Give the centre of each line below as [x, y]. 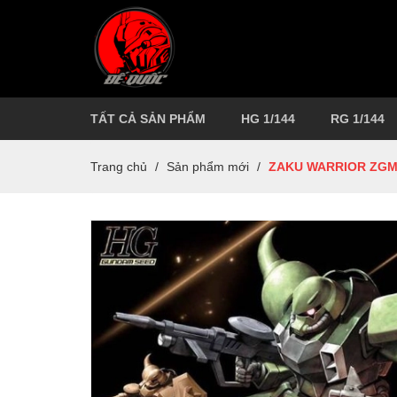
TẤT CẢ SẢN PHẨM [148, 119]
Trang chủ [119, 167]
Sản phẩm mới [208, 167]
